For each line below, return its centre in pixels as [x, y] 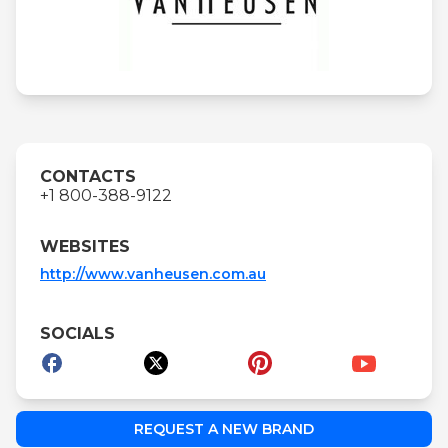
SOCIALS [77, 334]
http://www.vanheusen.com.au [153, 274]
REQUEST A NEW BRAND [224, 429]
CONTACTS [88, 177]
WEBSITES [85, 247]
